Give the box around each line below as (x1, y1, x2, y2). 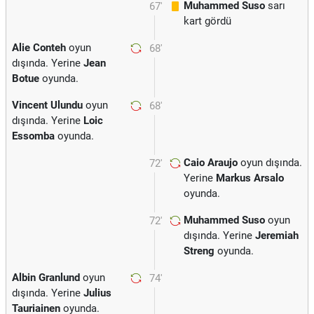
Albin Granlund (12, 271, 80, 284)
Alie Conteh (12, 41, 66, 54)
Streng (184, 245, 214, 257)
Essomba (12, 130, 55, 142)
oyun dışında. (238, 156, 302, 169)
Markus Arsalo (216, 172, 284, 184)
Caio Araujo (184, 156, 238, 169)
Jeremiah (255, 229, 299, 242)
